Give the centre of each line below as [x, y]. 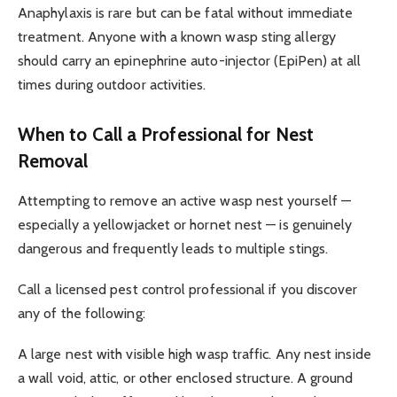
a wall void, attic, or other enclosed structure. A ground [186, 378]
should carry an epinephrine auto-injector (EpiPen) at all [190, 61]
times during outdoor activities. [112, 85]
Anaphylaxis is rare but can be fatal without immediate [186, 13]
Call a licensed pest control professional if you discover [188, 289]
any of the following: [82, 313]
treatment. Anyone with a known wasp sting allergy [177, 37]
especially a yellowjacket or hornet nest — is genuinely [185, 224]
